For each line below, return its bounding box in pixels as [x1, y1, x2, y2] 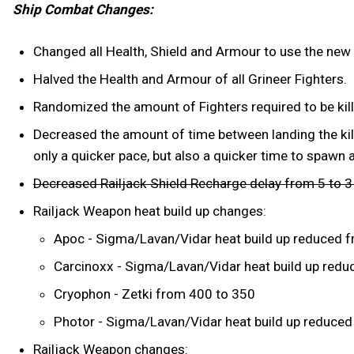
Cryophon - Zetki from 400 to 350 [53, 286, 255, 303]
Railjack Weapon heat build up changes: [32, 203, 266, 220]
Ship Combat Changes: [13, 2, 153, 18]
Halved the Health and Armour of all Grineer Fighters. [32, 71, 347, 88]
